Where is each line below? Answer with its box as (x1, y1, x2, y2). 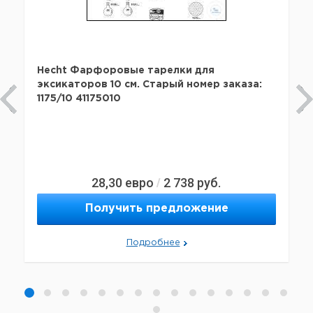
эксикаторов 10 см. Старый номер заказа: (37, 80, 262, 89)
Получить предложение (85, 203, 228, 214)
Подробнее (126, 239, 180, 247)
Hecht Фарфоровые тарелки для (37, 66, 214, 75)
